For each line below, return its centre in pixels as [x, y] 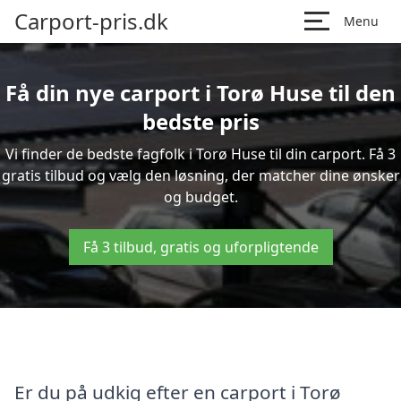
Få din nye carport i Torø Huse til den [200, 93]
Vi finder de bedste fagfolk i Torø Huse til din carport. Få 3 [200, 154]
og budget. [200, 197]
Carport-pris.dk [91, 21]
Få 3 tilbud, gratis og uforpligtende [200, 247]
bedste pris [200, 121]
